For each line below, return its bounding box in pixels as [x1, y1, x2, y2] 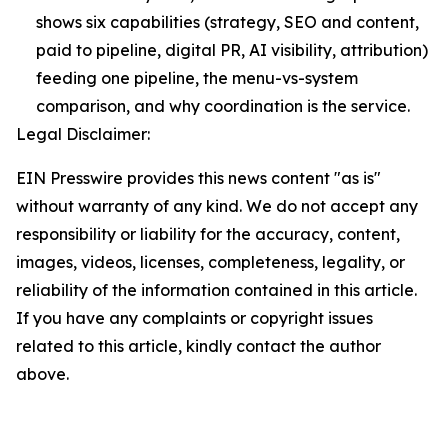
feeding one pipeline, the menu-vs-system [36, 67, 358, 88]
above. [16, 363, 69, 384]
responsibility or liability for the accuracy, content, [16, 223, 400, 244]
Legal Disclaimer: [16, 123, 150, 144]
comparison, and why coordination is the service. [36, 95, 410, 116]
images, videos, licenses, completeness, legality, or [16, 251, 405, 272]
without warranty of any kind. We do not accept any [16, 195, 418, 216]
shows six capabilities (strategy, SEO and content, [36, 11, 419, 32]
